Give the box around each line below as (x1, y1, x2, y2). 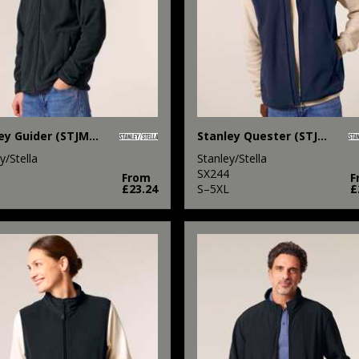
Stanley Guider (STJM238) (89, 127, 99, 143)
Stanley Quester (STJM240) (317, 127, 327, 143)
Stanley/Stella (196, 150, 267, 166)
